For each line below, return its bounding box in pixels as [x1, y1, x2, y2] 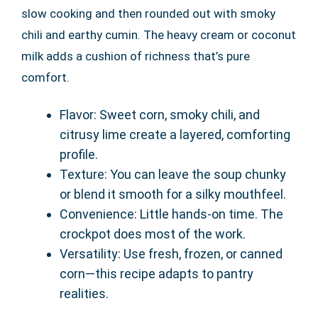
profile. [60, 147, 98, 162]
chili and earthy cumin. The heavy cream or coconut [21, 28, 296, 42]
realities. [60, 286, 109, 301]
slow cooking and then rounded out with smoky [21, 6, 275, 21]
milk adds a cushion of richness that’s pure [21, 49, 250, 63]
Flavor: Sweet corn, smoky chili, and [60, 107, 260, 122]
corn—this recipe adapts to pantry [60, 266, 253, 281]
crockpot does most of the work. [60, 226, 246, 241]
